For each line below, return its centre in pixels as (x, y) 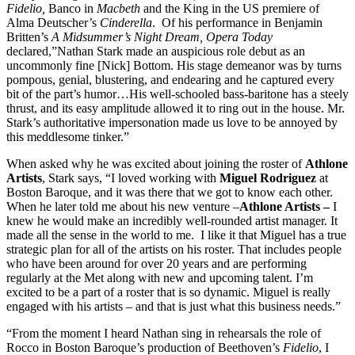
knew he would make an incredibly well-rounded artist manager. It (172, 220)
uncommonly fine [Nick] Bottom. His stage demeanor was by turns (174, 65)
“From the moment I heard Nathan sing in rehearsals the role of (164, 333)
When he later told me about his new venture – (123, 206)
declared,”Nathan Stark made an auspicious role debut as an (156, 51)
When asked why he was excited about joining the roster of (156, 163)
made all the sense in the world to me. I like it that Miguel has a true (176, 235)
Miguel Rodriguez (269, 177)
